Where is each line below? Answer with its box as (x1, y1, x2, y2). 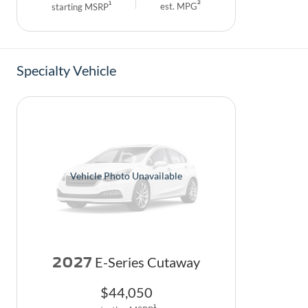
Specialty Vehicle (16, 62, 116, 79)
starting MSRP (52, 1, 109, 13)
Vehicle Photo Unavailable (70, 170, 182, 182)
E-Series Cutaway (95, 254, 200, 270)
